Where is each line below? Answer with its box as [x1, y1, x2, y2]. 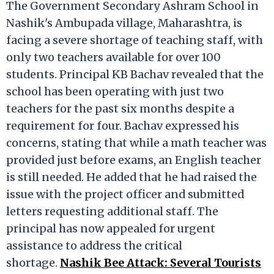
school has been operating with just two [6, 84, 224, 98]
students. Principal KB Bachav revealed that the [6, 67, 264, 81]
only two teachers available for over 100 [6, 50, 221, 64]
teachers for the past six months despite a [6, 101, 234, 116]
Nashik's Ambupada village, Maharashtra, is [6, 15, 242, 30]
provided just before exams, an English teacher [6, 152, 261, 167]
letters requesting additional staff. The [6, 204, 218, 218]
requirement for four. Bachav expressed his [6, 118, 239, 133]
